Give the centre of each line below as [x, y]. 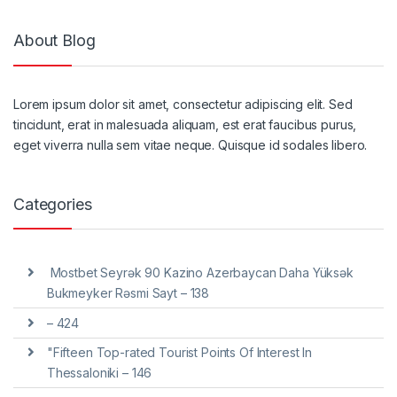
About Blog [54, 40]
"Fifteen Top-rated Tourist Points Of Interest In [179, 353]
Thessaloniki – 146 [99, 373]
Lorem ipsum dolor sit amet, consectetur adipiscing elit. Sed [183, 105]
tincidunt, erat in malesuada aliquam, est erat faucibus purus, [185, 125]
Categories [53, 204]
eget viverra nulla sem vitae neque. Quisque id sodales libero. [191, 145]
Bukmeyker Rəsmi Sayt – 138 [128, 292]
